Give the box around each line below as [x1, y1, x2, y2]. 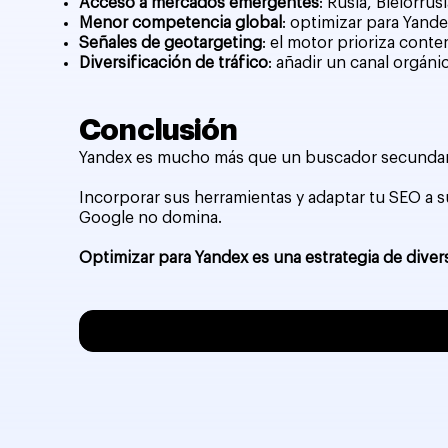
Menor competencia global [79, 14, 283, 31]
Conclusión [79, 114, 238, 145]
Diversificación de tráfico [79, 54, 269, 71]
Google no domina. [79, 209, 223, 226]
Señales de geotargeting [79, 34, 263, 51]
